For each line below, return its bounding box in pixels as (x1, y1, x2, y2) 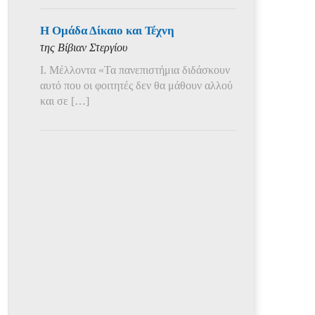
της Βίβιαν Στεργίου (40, 41, 127, 53)
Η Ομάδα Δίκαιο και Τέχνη (40, 24, 174, 37)
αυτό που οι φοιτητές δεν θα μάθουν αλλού (40, 79, 233, 91)
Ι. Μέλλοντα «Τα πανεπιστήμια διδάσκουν (40, 64, 230, 76)
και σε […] (40, 95, 89, 107)
